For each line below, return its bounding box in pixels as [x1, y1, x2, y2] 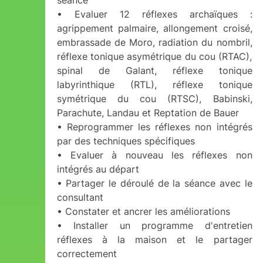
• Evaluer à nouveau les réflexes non [56, 149, 252, 161]
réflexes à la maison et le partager [56, 234, 252, 245]
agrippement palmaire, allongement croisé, [56, 22, 252, 34]
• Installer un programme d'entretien [56, 220, 252, 231]
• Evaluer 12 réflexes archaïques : [56, 8, 252, 20]
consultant [56, 191, 103, 203]
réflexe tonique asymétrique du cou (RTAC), [56, 50, 252, 62]
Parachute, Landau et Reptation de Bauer [56, 107, 239, 119]
